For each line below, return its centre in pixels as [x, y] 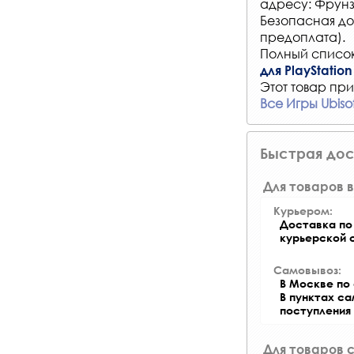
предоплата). [303, 36]
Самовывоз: [307, 270]
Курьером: [303, 210]
